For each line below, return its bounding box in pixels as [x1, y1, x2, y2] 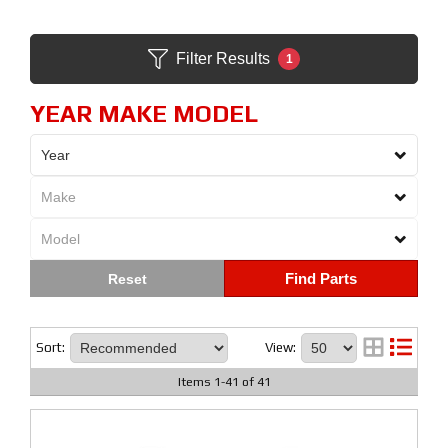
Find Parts [285, 270, 357, 287]
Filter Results [176, 50, 270, 67]
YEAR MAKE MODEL [30, 100, 258, 127]
